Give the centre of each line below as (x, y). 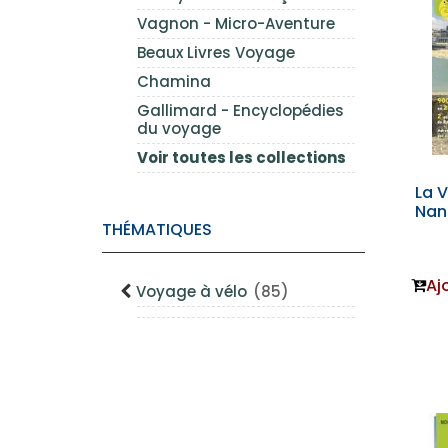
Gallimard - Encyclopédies (240, 110)
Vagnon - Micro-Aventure (236, 23)
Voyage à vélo (193, 291)
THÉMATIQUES (157, 229)
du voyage (179, 128)
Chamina (174, 81)
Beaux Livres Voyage (216, 52)
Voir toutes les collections (241, 157)
